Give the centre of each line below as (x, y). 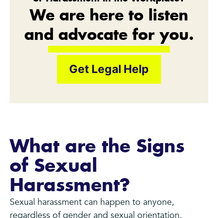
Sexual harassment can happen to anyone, (92, 202)
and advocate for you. (109, 36)
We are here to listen (109, 16)
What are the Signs (97, 147)
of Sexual (54, 167)
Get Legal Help (109, 69)
